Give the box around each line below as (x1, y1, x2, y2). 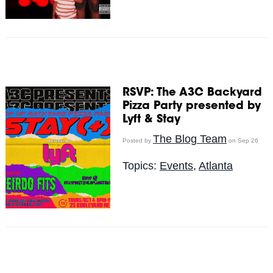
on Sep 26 (226, 136, 258, 144)
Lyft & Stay (122, 114, 180, 126)
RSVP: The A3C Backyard (122, 87, 262, 99)
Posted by (122, 136, 153, 144)
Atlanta (198, 159, 233, 172)
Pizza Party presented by (122, 101, 261, 112)
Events (159, 159, 193, 172)
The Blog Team (152, 132, 227, 145)
